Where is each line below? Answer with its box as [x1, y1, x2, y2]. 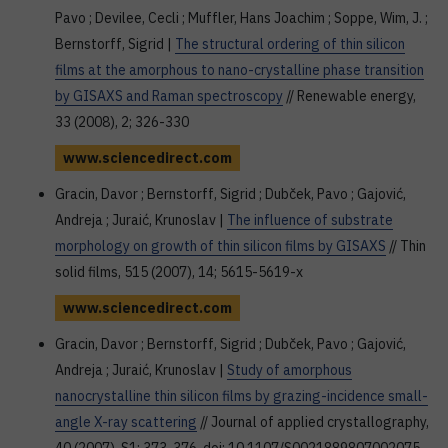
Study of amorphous [227, 361, 352, 379]
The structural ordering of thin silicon [175, 35, 405, 53]
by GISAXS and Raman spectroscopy [55, 87, 283, 105]
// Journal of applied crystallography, [197, 413, 429, 431]
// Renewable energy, [283, 87, 416, 105]
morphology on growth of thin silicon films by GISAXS [55, 237, 386, 255]
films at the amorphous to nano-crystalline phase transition [55, 61, 424, 79]
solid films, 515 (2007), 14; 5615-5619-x [55, 263, 303, 281]
